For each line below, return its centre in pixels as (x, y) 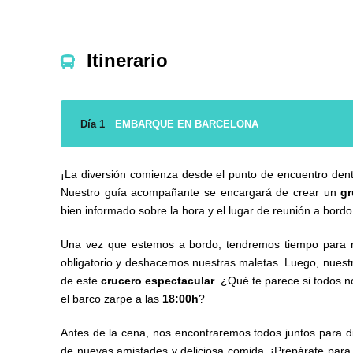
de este (81, 281)
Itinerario (127, 61)
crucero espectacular (158, 281)
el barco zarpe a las (110, 299)
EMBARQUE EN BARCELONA (187, 124)
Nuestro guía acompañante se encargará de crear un (201, 193)
